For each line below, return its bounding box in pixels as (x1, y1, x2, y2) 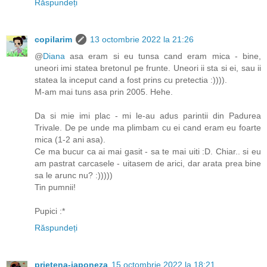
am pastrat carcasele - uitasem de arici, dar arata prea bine (35, 159, 261, 169)
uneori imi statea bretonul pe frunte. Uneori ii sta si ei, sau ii (35, 63, 261, 73)
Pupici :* (35, 206, 65, 216)
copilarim (35, 35, 72, 45)
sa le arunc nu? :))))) (35, 170, 113, 181)
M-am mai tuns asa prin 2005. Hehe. (35, 87, 173, 97)
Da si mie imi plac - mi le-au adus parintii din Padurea (35, 111, 261, 121)
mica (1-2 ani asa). (35, 135, 105, 145)
